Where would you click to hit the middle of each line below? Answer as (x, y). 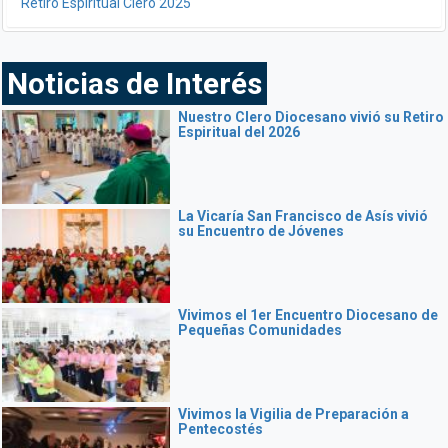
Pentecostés (220, 429)
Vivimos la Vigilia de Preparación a (293, 414)
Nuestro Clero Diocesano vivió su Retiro (311, 117)
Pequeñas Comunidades (260, 330)
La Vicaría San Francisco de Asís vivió (303, 216)
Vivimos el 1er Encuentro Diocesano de (308, 315)
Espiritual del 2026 (239, 132)
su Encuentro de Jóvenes (261, 231)
